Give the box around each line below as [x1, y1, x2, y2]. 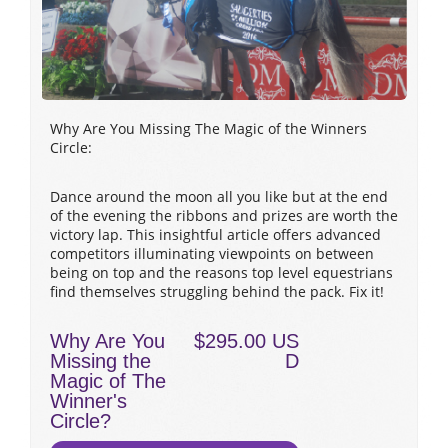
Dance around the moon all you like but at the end [50, 187, 388, 207]
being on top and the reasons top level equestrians [50, 263, 393, 283]
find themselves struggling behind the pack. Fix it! [50, 282, 384, 302]
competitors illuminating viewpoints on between [50, 244, 374, 264]
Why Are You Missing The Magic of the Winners [50, 119, 367, 139]
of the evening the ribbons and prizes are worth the [50, 206, 398, 226]
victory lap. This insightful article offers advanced [50, 225, 381, 245]
